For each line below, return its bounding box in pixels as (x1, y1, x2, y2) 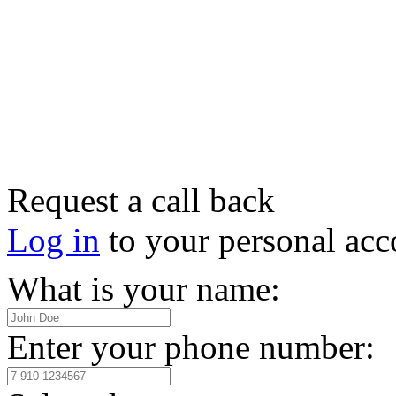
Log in (7, 221, 100, 260)
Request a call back (7, 181, 275, 220)
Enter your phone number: (7, 328, 375, 367)
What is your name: (7, 270, 280, 308)
